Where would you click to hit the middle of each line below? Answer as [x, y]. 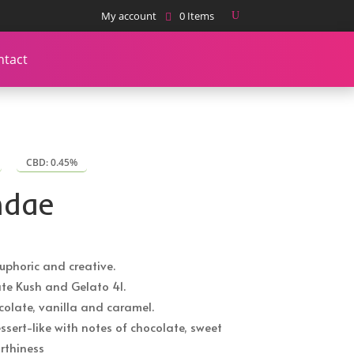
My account [128, 16]
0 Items [196, 16]
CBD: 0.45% [52, 163]
